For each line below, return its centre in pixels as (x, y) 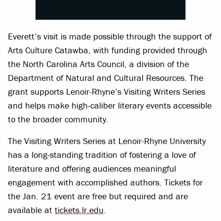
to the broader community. (58, 119)
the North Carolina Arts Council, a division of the (98, 64)
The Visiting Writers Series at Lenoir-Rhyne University (107, 141)
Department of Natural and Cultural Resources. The (106, 78)
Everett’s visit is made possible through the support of (110, 37)
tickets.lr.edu (79, 210)
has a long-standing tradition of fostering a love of (102, 155)
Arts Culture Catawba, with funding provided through (108, 50)
